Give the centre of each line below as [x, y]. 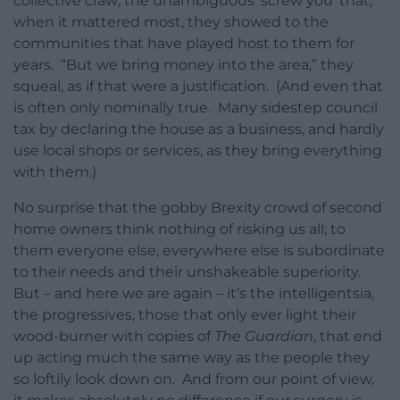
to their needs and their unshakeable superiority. [189, 272]
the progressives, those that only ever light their [185, 315]
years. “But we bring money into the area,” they [183, 65]
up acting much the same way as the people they [192, 358]
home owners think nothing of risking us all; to [179, 229]
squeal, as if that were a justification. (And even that [198, 87]
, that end [348, 337]
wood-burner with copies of [114, 337]
